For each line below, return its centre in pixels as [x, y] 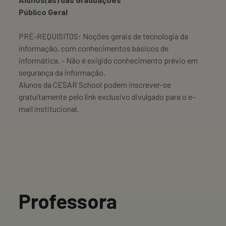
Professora [68, 201]
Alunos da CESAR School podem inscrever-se [95, 84]
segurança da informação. [62, 72]
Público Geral [43, 12]
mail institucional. [49, 108]
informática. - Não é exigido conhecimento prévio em [108, 60]
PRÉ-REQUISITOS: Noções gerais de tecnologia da [103, 36]
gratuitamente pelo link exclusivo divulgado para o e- [107, 96]
